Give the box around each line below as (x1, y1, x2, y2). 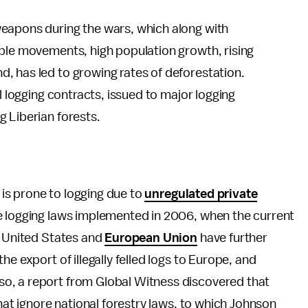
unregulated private (144, 187, 258, 201)
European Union (104, 231, 197, 245)
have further (197, 231, 267, 245)
